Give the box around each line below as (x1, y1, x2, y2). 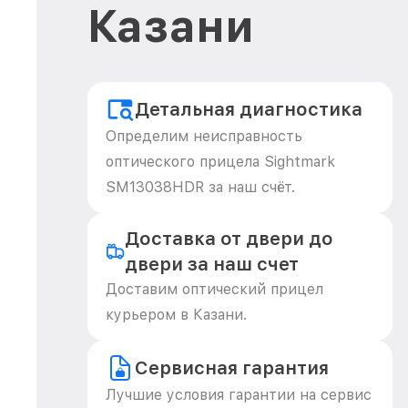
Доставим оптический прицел (106, 280, 323, 298)
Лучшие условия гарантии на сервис (106, 386, 372, 403)
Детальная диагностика (135, 98, 362, 120)
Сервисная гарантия (135, 357, 329, 379)
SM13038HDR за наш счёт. (106, 178, 295, 196)
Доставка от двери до (124, 228, 333, 250)
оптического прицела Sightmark (106, 153, 335, 170)
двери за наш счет (124, 253, 299, 275)
